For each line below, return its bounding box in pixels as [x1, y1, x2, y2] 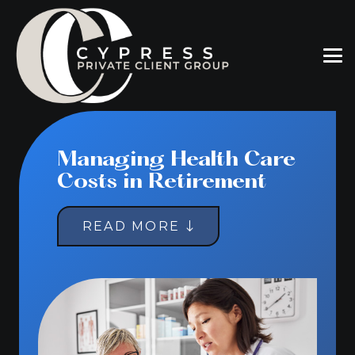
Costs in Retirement [57, 171, 266, 193]
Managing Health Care [57, 149, 296, 171]
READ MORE [82, 218, 181, 234]
